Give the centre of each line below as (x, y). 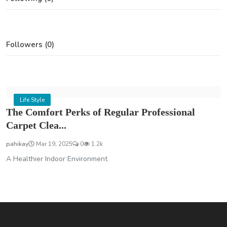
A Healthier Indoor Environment (57, 159)
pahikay (17, 144)
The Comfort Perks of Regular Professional (101, 112)
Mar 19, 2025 (53, 144)
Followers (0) (30, 45)
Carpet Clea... (36, 125)
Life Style (32, 100)
